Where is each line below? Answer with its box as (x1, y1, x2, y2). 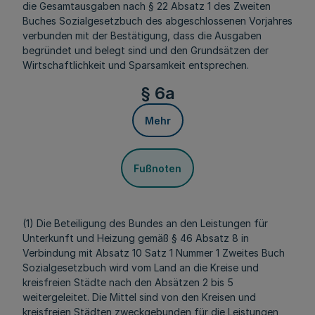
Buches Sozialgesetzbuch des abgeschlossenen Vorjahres (22, 15, 292, 27)
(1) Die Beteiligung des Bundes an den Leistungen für (22, 217, 268, 229)
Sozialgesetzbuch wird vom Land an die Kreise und (22, 262, 259, 274)
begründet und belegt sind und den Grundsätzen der (22, 44, 269, 56)
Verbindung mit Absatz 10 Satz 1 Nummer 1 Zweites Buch (22, 247, 285, 259)
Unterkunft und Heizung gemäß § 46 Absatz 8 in (22, 232, 249, 244)
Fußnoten (134, 162, 181, 174)
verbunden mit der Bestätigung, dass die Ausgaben (22, 30, 262, 41)
